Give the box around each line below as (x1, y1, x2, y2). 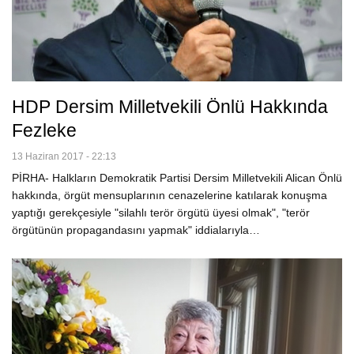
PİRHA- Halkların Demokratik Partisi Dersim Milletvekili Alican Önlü (12, 171, 342, 185)
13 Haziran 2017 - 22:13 (12, 151, 116, 163)
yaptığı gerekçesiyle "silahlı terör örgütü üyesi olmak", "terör (12, 206, 310, 220)
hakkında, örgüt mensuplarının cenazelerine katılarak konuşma (12, 189, 327, 202)
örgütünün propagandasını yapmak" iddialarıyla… (12, 224, 260, 237)
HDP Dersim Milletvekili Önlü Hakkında (12, 96, 328, 118)
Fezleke (12, 120, 77, 141)
